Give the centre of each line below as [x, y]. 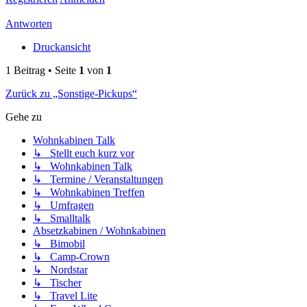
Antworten [29, 24]
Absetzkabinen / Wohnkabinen [99, 231]
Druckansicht [62, 47]
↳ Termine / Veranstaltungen [98, 179]
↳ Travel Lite [65, 296]
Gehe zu [24, 117]
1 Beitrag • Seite [42, 70]
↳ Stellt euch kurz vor [84, 153]
